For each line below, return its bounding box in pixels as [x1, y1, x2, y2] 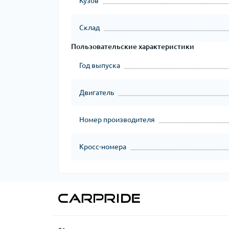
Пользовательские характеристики [71, 42, 194, 51]
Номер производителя [79, 116, 155, 124]
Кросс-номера [79, 143, 126, 151]
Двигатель [79, 88, 114, 97]
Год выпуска [79, 61, 120, 70]
